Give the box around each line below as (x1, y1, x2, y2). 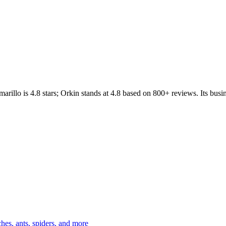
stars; (40, 88, 61, 97)
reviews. (169, 88, 198, 97)
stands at (81, 88, 108, 97)
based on (121, 88, 151, 97)
